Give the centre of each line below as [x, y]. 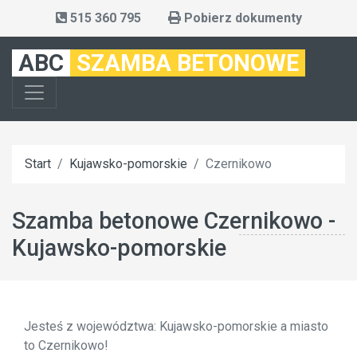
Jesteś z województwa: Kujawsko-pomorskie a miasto [176, 326]
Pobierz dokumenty [243, 18]
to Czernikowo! [66, 345]
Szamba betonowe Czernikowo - [174, 221]
